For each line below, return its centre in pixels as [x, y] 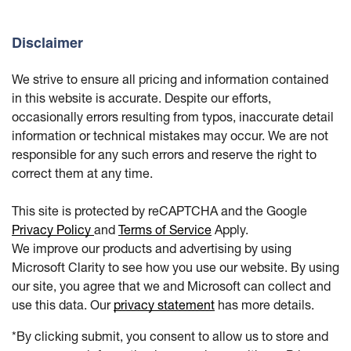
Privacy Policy [53, 230]
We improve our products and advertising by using [152, 248]
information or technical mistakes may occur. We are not [170, 136]
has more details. [264, 305]
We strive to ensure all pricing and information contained [170, 79]
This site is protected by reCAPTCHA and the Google [159, 211]
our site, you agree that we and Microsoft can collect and [171, 286]
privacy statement [164, 305]
